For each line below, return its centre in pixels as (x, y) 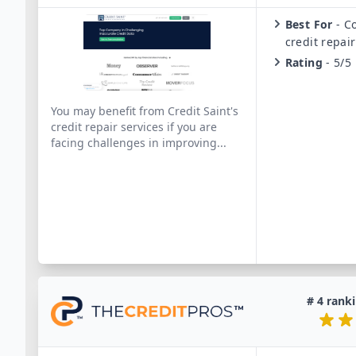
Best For (309, 24)
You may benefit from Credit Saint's (145, 111)
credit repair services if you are (134, 127)
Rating (304, 62)
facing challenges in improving (134, 143)
